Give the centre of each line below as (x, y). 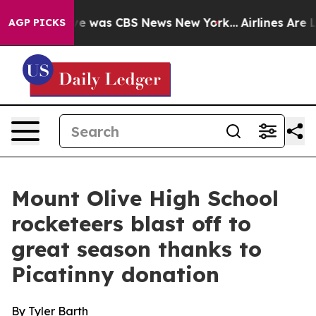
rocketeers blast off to (131, 224)
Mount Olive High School (145, 198)
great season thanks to (136, 249)
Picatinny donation (115, 274)
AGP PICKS (37, 23)
